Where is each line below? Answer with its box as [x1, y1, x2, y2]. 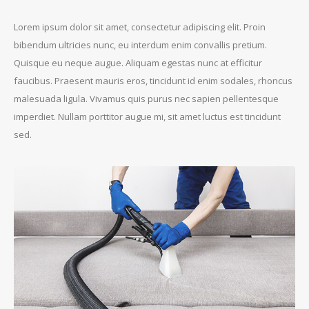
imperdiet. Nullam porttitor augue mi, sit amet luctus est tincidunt [14, 110, 281, 123]
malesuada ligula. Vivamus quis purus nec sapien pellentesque [14, 92, 279, 105]
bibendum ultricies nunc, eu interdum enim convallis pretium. [14, 38, 267, 51]
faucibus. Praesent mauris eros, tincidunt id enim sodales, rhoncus [14, 74, 292, 87]
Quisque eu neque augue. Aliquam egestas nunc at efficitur [14, 56, 262, 69]
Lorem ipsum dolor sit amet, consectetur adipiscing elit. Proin [14, 20, 266, 33]
